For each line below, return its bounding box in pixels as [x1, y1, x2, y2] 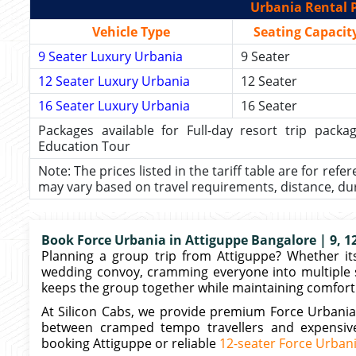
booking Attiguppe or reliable [41, 335, 219, 352]
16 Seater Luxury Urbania [38, 97, 190, 114]
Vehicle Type [92, 23, 170, 41]
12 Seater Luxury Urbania [38, 72, 190, 90]
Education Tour [38, 137, 130, 155]
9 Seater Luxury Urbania [38, 48, 183, 65]
